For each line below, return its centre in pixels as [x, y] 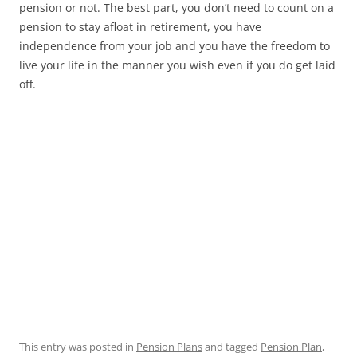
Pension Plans [169, 347]
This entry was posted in [78, 347]
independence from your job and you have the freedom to [175, 46]
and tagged [231, 347]
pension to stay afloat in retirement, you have [140, 27]
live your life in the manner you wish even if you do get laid [177, 65]
